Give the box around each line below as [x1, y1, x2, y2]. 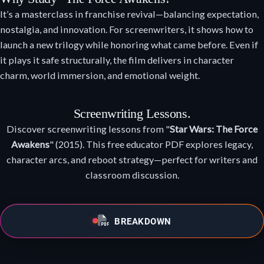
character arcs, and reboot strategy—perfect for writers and [6, 153, 258, 165]
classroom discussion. [85, 169, 179, 180]
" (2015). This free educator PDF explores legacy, [49, 138, 253, 150]
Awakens [11, 138, 49, 150]
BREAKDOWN [114, 214, 171, 227]
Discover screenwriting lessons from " [6, 123, 170, 134]
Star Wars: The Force [170, 123, 258, 134]
